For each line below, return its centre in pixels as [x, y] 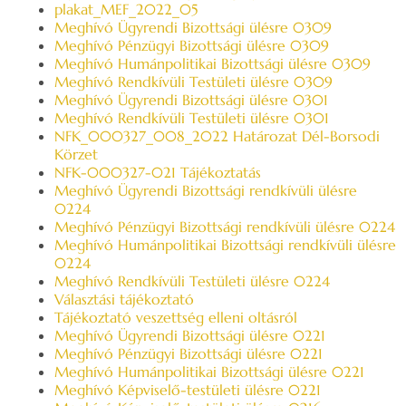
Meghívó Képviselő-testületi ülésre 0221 [188, 390]
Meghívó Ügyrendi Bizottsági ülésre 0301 [191, 100]
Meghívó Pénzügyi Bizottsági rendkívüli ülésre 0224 [225, 227]
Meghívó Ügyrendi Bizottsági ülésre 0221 [190, 335]
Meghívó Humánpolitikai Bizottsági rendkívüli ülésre [225, 245]
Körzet [76, 154]
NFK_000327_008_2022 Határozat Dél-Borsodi [217, 136]
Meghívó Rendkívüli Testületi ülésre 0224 [192, 281]
